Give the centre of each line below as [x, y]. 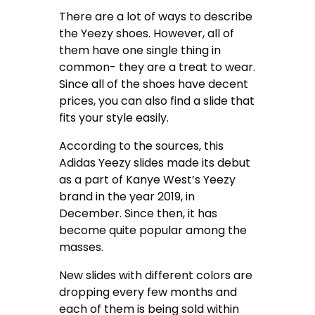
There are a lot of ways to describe [156, 17]
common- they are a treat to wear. [157, 67]
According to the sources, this [142, 146]
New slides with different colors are [156, 276]
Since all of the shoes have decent [154, 84]
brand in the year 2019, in [127, 197]
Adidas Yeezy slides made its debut [155, 163]
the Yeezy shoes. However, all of [147, 34]
